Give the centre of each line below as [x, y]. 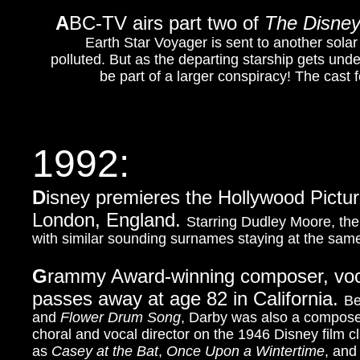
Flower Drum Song [121, 317]
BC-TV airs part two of [167, 23]
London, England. [109, 220]
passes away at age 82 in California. [188, 299]
